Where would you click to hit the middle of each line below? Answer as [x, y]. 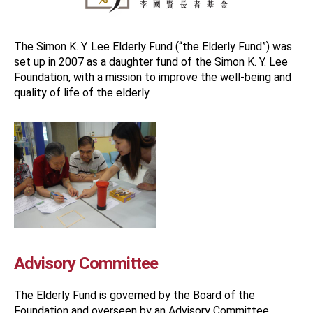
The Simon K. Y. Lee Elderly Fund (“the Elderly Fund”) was [153, 46]
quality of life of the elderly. [82, 93]
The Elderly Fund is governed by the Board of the [134, 295]
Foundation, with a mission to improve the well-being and [153, 77]
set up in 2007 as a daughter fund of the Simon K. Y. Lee [151, 62]
